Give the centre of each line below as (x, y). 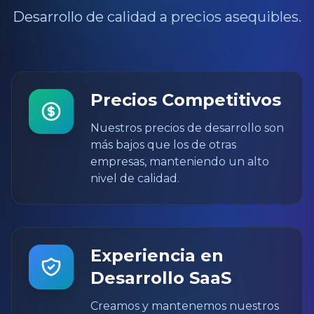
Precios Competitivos (186, 100)
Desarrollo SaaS (161, 278)
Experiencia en (157, 255)
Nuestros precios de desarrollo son (187, 128)
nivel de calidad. (135, 178)
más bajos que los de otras (163, 145)
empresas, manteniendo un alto (180, 162)
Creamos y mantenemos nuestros (185, 306)
